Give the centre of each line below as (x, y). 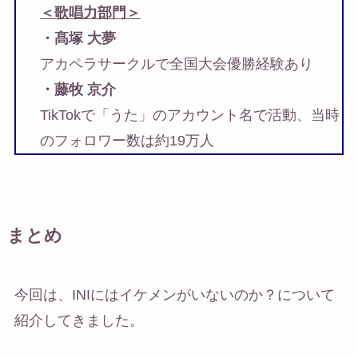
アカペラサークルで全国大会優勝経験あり (176, 64)
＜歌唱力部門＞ (90, 12)
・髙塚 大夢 (78, 38)
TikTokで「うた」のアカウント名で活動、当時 (189, 115)
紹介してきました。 (79, 320)
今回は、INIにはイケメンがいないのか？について (174, 294)
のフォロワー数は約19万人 (127, 140)
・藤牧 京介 (78, 89)
